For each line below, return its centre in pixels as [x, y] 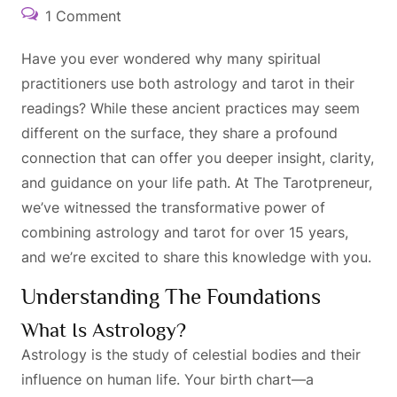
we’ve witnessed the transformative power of [173, 207]
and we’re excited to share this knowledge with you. [196, 257]
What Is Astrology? [104, 329]
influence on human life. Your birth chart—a [167, 379]
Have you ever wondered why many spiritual [171, 58]
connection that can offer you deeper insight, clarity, [198, 157]
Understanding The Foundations [171, 296]
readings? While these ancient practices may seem [191, 108]
